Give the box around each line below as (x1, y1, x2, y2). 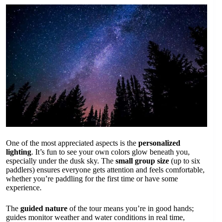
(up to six (169, 157, 200, 166)
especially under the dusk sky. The (6, 157, 115, 166)
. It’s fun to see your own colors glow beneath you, (31, 148, 190, 157)
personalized (138, 139, 180, 148)
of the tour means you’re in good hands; (67, 204, 194, 213)
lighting (6, 148, 31, 157)
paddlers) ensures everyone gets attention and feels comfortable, (6, 166, 205, 174)
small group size (115, 157, 169, 166)
